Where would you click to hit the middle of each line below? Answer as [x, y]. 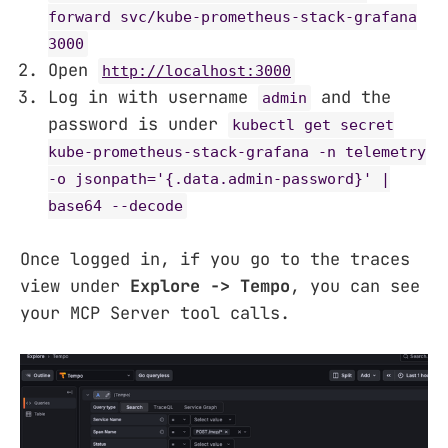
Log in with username [153, 97]
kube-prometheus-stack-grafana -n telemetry [237, 152]
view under [75, 286]
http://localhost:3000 [196, 71]
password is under [138, 124]
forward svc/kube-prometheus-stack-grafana [232, 17]
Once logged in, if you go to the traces [215, 259]
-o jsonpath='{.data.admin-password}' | [219, 179]
